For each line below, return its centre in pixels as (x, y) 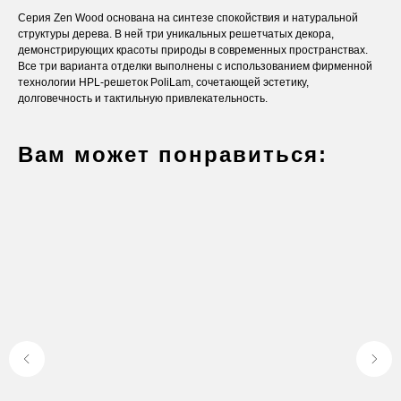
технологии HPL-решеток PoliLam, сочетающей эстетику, (163, 82)
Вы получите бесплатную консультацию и (120, 319)
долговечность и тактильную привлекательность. (143, 98)
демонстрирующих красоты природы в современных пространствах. (193, 50)
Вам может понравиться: (173, 154)
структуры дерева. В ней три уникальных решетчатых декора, (176, 34)
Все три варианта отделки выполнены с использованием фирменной (195, 66)
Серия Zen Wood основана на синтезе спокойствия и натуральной (188, 18)
